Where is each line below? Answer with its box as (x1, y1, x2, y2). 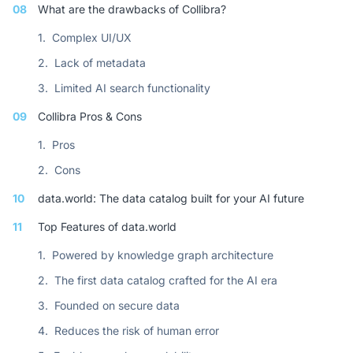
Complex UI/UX (52, 31, 132, 44)
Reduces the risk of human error (54, 324, 219, 337)
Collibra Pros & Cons (38, 110, 142, 123)
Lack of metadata (54, 56, 146, 69)
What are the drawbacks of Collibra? (38, 2, 226, 16)
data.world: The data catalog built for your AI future (38, 191, 304, 205)
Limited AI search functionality (54, 81, 210, 95)
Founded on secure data (54, 299, 180, 312)
